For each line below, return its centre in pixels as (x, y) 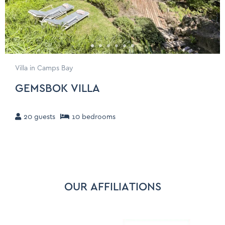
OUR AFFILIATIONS (113, 187)
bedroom (96, 117)
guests (44, 117)
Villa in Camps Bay (44, 69)
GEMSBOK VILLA (58, 89)
